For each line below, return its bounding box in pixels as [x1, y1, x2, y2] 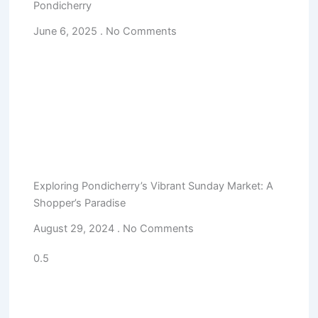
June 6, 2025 [33, 24, 101, 38]
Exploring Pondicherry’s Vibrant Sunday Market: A [33, 180, 274, 193]
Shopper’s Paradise [33, 197, 126, 210]
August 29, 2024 [33, 222, 118, 236]
